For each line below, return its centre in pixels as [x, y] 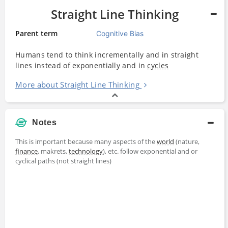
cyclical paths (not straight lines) [63, 161]
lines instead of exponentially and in [81, 65]
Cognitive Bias [120, 33]
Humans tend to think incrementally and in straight [107, 54]
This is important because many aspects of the [86, 141]
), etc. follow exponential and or [150, 151]
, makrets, [53, 151]
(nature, [187, 141]
